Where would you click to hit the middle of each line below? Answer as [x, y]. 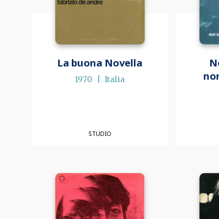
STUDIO [100, 134]
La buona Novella [100, 63]
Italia [115, 79]
